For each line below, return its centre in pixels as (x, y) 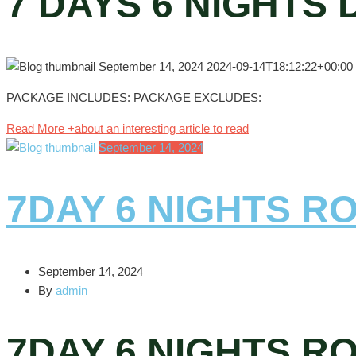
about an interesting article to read (162, 128)
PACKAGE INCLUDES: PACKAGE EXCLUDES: (134, 97)
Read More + (41, 128)
